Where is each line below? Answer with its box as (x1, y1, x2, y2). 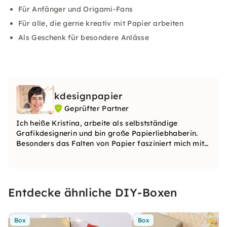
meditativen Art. (16, 159, 74, 168)
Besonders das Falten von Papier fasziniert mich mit (16, 138, 205, 148)
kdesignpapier (54, 90, 123, 102)
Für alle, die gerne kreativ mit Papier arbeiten (18, 19, 184, 28)
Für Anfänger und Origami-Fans (18, 5, 133, 14)
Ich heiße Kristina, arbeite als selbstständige (16, 118, 178, 128)
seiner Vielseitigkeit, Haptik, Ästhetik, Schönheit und (16, 148, 204, 158)
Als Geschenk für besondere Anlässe (18, 33, 149, 42)
